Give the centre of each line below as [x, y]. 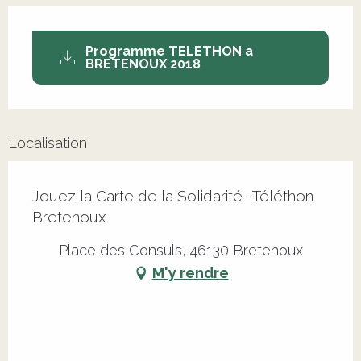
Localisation [48, 143]
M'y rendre [190, 273]
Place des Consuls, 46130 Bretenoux [180, 250]
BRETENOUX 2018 [143, 64]
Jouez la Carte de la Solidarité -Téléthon [173, 195]
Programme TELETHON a [170, 51]
